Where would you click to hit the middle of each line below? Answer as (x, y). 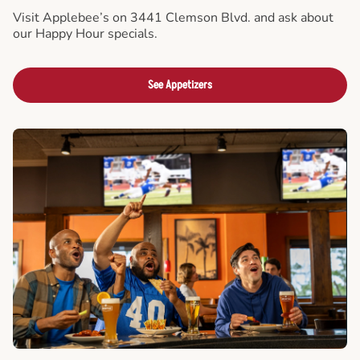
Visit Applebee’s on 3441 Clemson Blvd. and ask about (173, 17)
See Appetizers (180, 84)
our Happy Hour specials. (85, 33)
